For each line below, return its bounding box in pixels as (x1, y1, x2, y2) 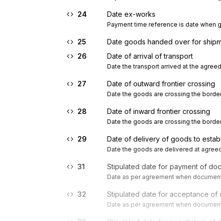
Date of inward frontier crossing (107, 107, 210, 115)
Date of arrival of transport (107, 52, 193, 60)
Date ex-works (107, 10, 155, 18)
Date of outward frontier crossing (107, 79, 215, 88)
